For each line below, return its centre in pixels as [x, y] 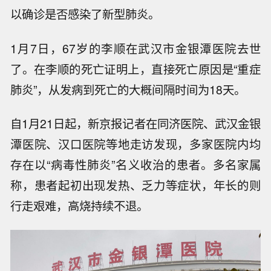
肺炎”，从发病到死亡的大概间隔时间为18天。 [128, 89]
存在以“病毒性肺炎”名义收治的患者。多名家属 [135, 165]
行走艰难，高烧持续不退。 [80, 206]
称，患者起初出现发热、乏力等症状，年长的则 [135, 185]
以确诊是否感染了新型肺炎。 [85, 14]
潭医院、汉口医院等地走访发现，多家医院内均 [135, 144]
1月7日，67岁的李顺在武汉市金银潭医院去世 [135, 48]
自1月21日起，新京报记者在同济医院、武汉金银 [135, 124]
